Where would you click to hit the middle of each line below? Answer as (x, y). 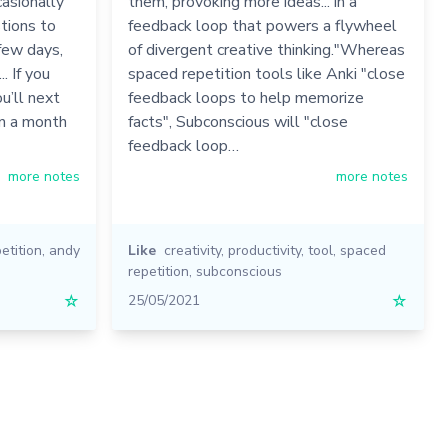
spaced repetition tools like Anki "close (266, 74)
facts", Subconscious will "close (237, 122)
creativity (192, 250)
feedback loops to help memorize (245, 98)
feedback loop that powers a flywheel (262, 26)
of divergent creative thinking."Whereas (266, 50)
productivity (264, 250)
